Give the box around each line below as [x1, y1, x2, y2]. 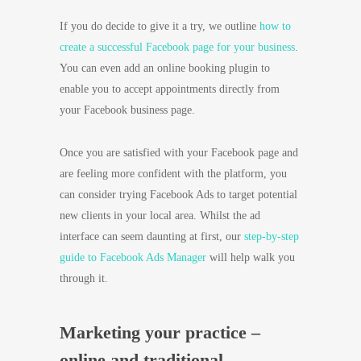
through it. [60, 272, 108, 284]
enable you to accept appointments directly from [60, 83, 280, 95]
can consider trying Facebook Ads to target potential [60, 189, 297, 201]
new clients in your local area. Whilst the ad [60, 210, 260, 222]
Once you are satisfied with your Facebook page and [60, 147, 298, 159]
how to [259, 20, 291, 32]
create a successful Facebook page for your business [60, 41, 295, 53]
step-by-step [244, 230, 299, 243]
